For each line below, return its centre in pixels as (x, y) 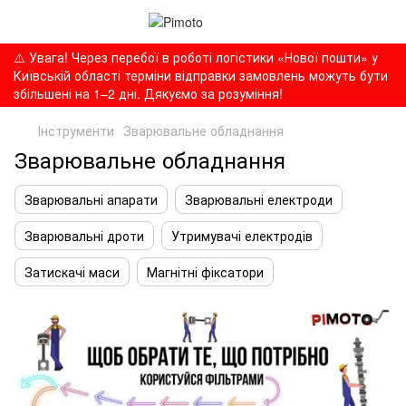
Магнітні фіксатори (205, 272)
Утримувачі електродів (242, 236)
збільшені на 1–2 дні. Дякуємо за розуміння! (148, 93)
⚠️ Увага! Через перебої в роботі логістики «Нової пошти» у (196, 57)
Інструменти (76, 130)
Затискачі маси (72, 272)
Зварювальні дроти (84, 236)
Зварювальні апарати (91, 199)
